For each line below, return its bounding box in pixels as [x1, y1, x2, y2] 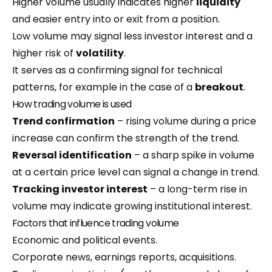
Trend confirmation [12, 114, 115, 128]
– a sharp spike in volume [132, 148, 254, 162]
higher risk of [12, 46, 76, 60]
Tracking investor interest [12, 182, 148, 196]
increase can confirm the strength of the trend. [12, 131, 239, 145]
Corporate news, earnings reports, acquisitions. [12, 250, 236, 264]
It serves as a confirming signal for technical [12, 63, 222, 77]
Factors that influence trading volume [12, 216, 179, 230]
